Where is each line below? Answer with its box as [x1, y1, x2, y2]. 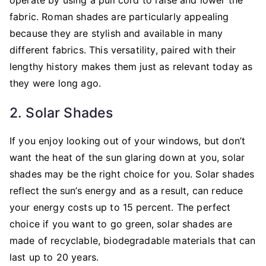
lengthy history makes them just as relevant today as [9, 60, 253, 72]
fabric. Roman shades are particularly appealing [9, 10, 229, 23]
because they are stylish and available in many [9, 27, 223, 39]
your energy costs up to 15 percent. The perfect [9, 201, 231, 213]
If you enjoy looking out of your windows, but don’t [9, 134, 246, 147]
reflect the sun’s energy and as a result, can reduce [9, 184, 243, 197]
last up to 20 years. [9, 251, 99, 263]
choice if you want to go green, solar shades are [9, 217, 232, 230]
